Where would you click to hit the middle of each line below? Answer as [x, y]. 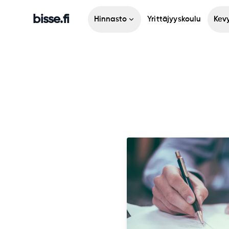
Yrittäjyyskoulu [174, 19]
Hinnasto [110, 19]
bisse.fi [51, 19]
